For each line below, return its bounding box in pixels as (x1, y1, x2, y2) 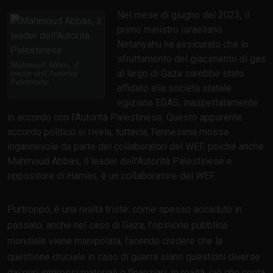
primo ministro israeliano (117, 24, 222, 36)
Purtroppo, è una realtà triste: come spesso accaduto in (7, 204, 242, 216)
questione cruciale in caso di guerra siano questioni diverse (7, 251, 260, 263)
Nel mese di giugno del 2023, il (117, 9, 249, 21)
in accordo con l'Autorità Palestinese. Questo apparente (7, 112, 243, 124)
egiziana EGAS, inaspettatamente (117, 97, 258, 109)
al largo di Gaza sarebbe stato (117, 68, 244, 80)
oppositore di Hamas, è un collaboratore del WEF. (7, 170, 216, 182)
